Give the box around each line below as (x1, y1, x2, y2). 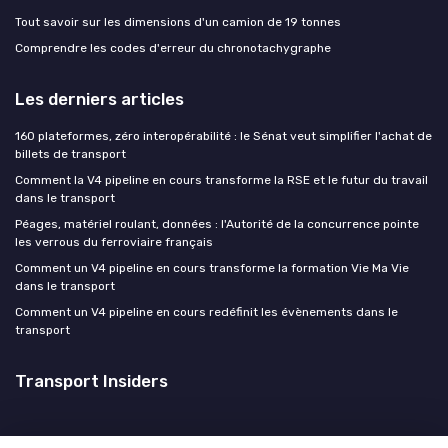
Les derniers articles (15, 88, 184, 109)
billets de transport (15, 146, 126, 161)
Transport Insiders (15, 370, 168, 391)
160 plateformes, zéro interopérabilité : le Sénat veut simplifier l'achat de (15, 128, 432, 143)
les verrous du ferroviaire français (15, 234, 213, 249)
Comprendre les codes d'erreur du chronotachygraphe (15, 40, 331, 55)
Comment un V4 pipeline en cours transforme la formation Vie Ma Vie (15, 260, 409, 275)
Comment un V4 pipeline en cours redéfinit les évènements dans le (15, 304, 398, 319)
